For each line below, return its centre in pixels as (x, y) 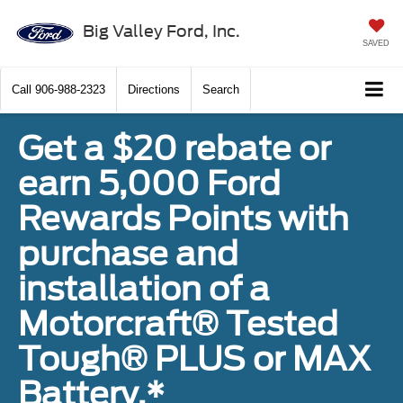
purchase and (128, 254)
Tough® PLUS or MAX (194, 359)
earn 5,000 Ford (149, 184)
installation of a (144, 289)
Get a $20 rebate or (175, 149)
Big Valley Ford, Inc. (161, 31)
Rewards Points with (184, 219)
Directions (154, 90)
